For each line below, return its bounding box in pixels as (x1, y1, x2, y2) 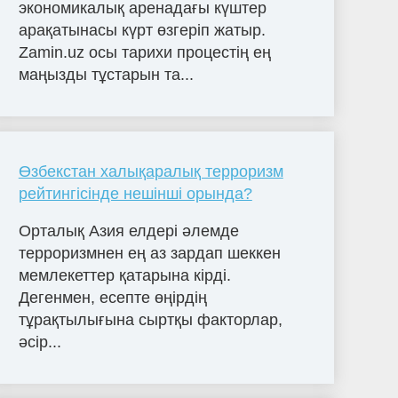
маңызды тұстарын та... (18, 66, 194, 84)
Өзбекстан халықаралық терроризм (18, 163, 283, 181)
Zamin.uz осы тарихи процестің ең (18, 44, 271, 62)
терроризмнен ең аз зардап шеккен (18, 244, 281, 263)
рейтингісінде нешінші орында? (18, 185, 252, 203)
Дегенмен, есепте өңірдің (18, 289, 207, 307)
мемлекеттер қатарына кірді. (18, 267, 231, 285)
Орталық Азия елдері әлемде (18, 222, 239, 241)
